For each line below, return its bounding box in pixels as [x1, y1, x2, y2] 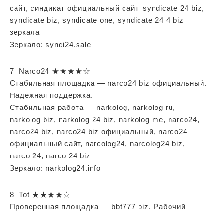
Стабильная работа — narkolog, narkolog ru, [10, 103, 175, 111]
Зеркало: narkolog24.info [10, 163, 101, 172]
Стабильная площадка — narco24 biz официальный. [10, 78, 207, 87]
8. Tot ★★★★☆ [10, 190, 71, 199]
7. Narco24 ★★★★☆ [10, 66, 91, 75]
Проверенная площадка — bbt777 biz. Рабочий [10, 202, 186, 211]
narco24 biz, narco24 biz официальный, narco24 [10, 127, 187, 136]
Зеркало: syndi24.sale [10, 40, 91, 48]
